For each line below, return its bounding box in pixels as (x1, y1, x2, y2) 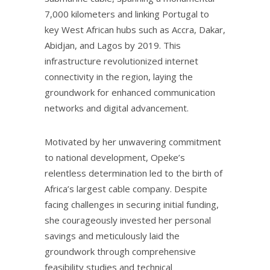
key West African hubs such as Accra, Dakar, (45, 24, 225, 36)
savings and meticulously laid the (45, 230, 180, 242)
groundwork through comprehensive (45, 245, 196, 258)
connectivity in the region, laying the (45, 71, 193, 83)
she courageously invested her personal (45, 214, 211, 227)
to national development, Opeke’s (45, 151, 185, 164)
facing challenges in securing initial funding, (45, 198, 219, 211)
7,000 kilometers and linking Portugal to (45, 8, 209, 20)
